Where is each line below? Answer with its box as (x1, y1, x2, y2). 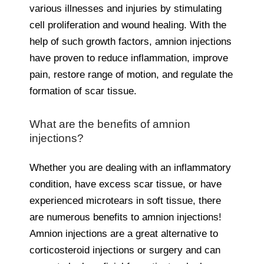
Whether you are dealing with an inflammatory (29, 161, 231, 173)
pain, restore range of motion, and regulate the (29, 68, 233, 80)
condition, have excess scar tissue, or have (29, 178, 222, 190)
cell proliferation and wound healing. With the (29, 19, 226, 31)
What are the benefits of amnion (29, 117, 190, 130)
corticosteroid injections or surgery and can (29, 244, 220, 256)
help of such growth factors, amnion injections (29, 35, 232, 47)
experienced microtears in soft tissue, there (29, 194, 221, 206)
